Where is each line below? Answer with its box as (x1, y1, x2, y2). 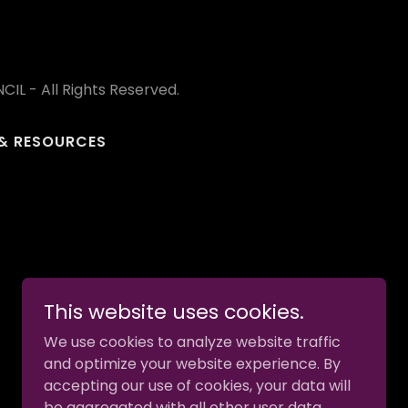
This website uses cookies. (44, 298, 304, 326)
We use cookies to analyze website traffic (44, 331, 341, 352)
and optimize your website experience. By (44, 353, 341, 374)
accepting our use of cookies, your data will (44, 375, 351, 396)
